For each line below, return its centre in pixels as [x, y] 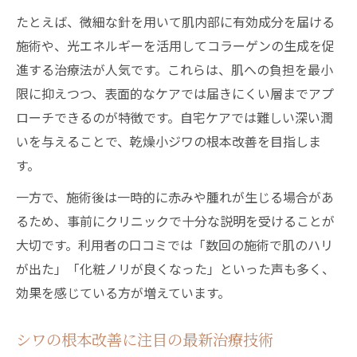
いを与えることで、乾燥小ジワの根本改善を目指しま [169, 141]
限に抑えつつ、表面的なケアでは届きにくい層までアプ [175, 93]
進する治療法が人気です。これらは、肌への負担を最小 [175, 69]
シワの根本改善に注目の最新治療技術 [145, 339]
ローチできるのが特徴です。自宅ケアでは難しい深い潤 [175, 117]
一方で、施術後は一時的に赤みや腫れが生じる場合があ [175, 197]
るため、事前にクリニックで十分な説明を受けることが [175, 221]
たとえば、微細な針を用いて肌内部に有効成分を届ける [175, 22]
